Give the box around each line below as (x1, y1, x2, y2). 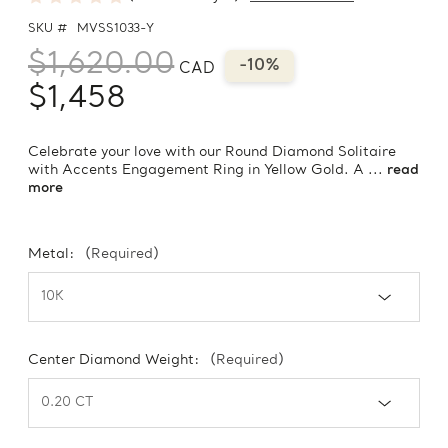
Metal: (28, 246, 79, 264)
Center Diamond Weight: (28, 352, 204, 370)
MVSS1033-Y (77, 22, 155, 37)
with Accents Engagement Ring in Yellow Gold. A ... (28, 162, 387, 180)
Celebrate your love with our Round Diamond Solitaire (28, 144, 396, 162)
